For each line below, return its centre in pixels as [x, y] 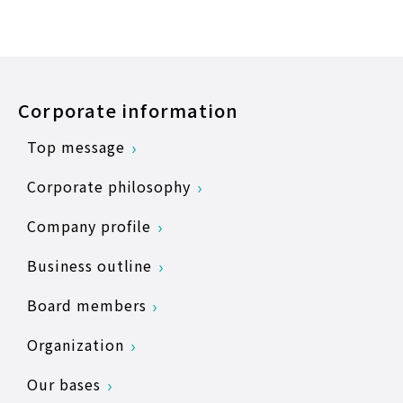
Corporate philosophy [109, 186]
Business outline [90, 265]
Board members [87, 304]
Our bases [64, 384]
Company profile [90, 225]
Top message [76, 146]
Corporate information [129, 110]
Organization [76, 344]
